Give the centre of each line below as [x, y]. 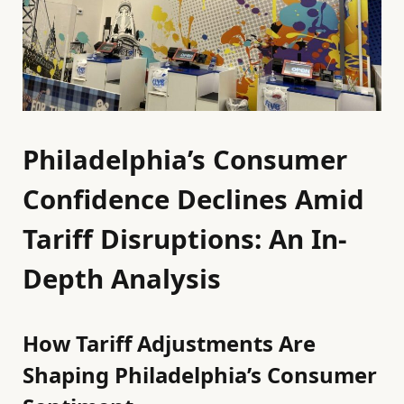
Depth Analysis [122, 279]
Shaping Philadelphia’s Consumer [200, 375]
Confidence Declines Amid [193, 200]
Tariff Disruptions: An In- [184, 239]
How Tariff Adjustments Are [169, 344]
